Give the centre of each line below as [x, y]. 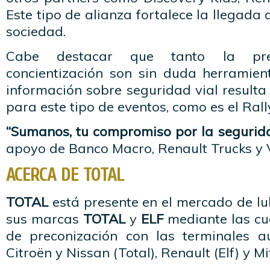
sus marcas [45, 219]
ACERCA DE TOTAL [65, 175]
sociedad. [36, 31]
